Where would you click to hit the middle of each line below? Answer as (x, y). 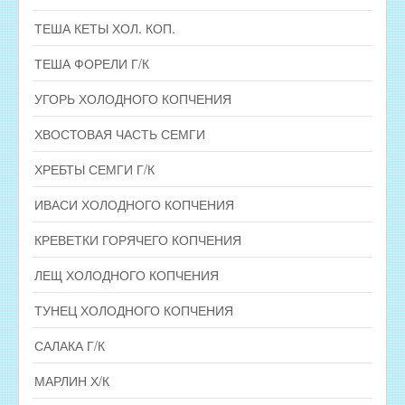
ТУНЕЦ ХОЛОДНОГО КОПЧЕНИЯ (134, 310)
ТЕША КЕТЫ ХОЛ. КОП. (105, 28)
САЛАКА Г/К (70, 345)
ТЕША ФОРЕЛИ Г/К (92, 63)
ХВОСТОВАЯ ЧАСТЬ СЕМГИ (120, 133)
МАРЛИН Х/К (72, 380)
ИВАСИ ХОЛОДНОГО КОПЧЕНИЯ (134, 204)
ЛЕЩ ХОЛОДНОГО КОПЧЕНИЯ (127, 274)
